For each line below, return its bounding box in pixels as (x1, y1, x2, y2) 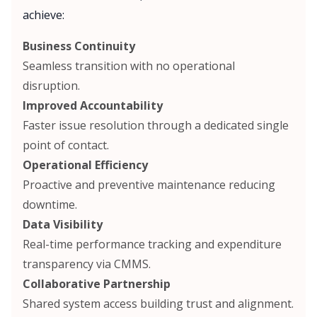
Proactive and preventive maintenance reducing (23, 177, 275, 193)
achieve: (23, 7, 64, 23)
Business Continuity (23, 38, 135, 54)
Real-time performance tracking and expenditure (23, 236, 282, 253)
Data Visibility (23, 217, 103, 233)
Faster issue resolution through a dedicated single (23, 117, 289, 134)
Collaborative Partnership (23, 276, 171, 292)
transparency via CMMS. (23, 256, 151, 272)
